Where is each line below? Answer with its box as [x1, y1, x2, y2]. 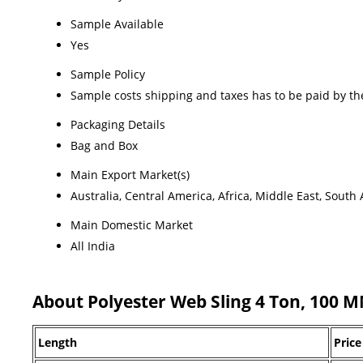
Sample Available [70, 15, 164, 32]
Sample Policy [70, 66, 145, 82]
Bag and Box [70, 137, 138, 153]
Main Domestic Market [70, 216, 193, 233]
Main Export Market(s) [70, 166, 190, 182]
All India [70, 237, 115, 254]
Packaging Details [70, 116, 165, 132]
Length [38, 334, 77, 350]
